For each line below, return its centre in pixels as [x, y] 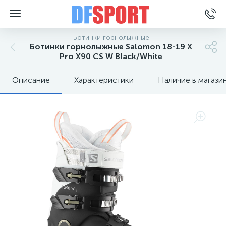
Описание [31, 80]
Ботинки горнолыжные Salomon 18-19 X [111, 47]
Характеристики [104, 80]
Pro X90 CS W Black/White [111, 56]
